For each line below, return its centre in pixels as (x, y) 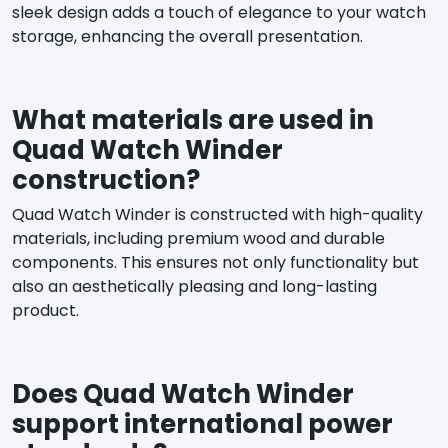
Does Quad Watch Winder (183, 393)
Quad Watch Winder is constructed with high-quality (217, 214)
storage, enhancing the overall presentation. (187, 36)
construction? (106, 179)
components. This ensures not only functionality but (215, 262)
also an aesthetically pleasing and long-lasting (194, 286)
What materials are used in (193, 119)
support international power (202, 423)
